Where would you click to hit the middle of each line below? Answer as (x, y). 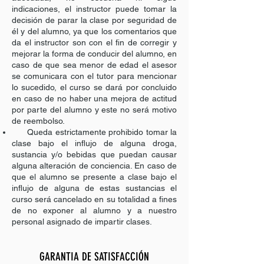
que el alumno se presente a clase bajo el (94, 177)
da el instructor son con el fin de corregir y (94, 42)
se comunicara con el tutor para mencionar (94, 76)
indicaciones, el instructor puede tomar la (94, 9)
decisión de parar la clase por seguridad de (94, 20)
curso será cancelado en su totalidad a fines (94, 199)
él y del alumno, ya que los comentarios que (94, 31)
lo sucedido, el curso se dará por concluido (94, 87)
